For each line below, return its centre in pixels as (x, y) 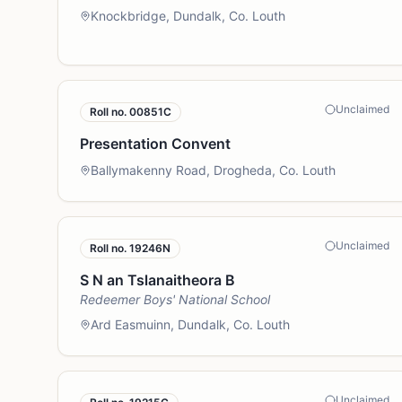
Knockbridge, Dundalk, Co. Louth (188, 16)
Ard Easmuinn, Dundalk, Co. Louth (190, 324)
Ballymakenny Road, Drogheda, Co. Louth (213, 170)
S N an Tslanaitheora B (157, 280)
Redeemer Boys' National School (175, 299)
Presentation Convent (155, 144)
